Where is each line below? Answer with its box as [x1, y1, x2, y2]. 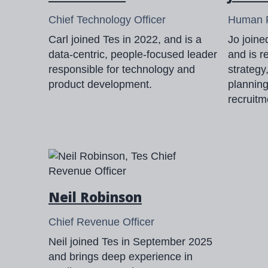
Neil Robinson [48, 187, 142, 206]
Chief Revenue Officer [48, 215, 154, 228]
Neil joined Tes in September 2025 [48, 235, 212, 248]
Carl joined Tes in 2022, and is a [48, 33, 202, 45]
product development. [48, 78, 152, 90]
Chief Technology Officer [48, 13, 166, 26]
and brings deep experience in [48, 250, 193, 263]
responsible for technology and [48, 63, 195, 75]
